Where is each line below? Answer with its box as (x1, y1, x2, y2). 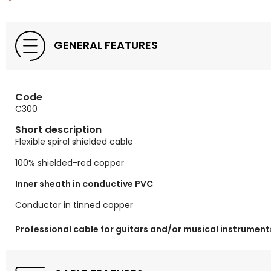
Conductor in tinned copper (15, 199, 133, 212)
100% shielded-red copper (15, 157, 124, 169)
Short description (15, 123, 102, 137)
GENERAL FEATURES (51, 38, 158, 53)
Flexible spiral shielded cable (15, 135, 133, 148)
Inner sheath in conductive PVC (15, 178, 153, 191)
